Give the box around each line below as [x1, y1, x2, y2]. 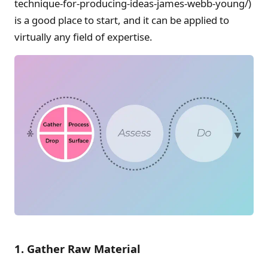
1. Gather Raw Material [14, 241, 141, 257]
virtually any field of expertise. [14, 29, 153, 44]
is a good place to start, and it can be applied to [14, 13, 229, 27]
